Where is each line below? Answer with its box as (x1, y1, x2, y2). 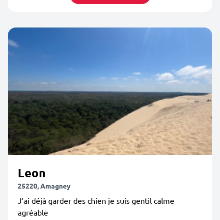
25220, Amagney (18, 181, 71, 190)
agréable (18, 207, 48, 217)
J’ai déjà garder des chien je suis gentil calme (18, 195, 174, 205)
